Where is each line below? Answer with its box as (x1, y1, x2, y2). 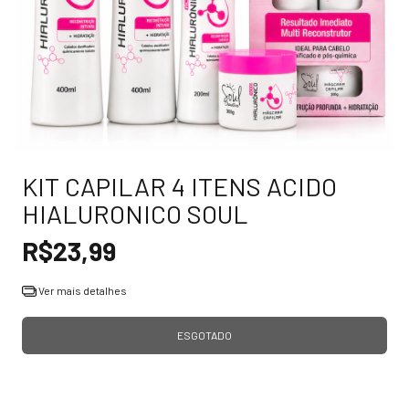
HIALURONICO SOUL (22, 198, 248, 230)
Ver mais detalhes (36, 284, 127, 298)
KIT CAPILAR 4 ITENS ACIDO (22, 171, 337, 203)
